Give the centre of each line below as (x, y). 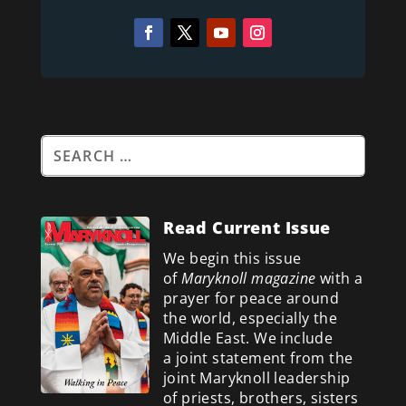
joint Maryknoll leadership (256, 377)
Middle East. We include (248, 338)
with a (339, 278)
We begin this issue (232, 258)
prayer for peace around (251, 298)
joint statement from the (264, 358)
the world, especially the (250, 318)
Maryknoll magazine (249, 278)
